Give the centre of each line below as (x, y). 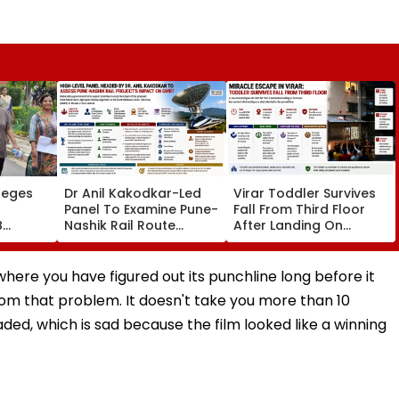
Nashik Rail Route (120, 225)
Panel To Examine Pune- (141, 209)
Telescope (98, 257)
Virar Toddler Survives (305, 193)
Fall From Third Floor (299, 209)
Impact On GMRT (119, 241)
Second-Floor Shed (296, 241)
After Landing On (288, 225)
